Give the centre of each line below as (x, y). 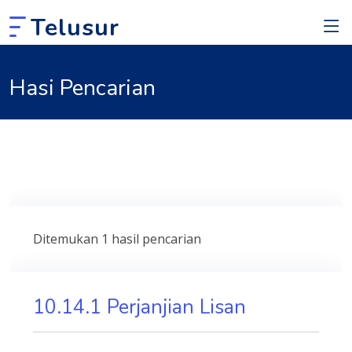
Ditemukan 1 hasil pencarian (117, 239)
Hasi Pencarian (82, 88)
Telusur (75, 27)
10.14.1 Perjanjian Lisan (139, 307)
